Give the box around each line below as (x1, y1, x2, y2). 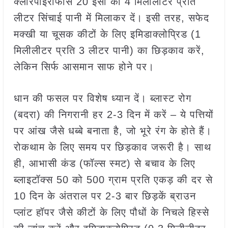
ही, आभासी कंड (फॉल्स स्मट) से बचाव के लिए (13, 158, 195, 169)
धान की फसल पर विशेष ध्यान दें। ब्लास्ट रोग (13, 93, 191, 104)
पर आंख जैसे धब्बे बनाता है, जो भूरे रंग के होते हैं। (13, 125, 212, 136)
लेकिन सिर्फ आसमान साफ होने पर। (13, 61, 154, 72)
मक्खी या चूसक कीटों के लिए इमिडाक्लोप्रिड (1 (13, 28, 201, 40)
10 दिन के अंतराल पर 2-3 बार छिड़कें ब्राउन (13, 190, 196, 202)
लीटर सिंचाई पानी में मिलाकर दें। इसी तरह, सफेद (13, 12, 209, 23)
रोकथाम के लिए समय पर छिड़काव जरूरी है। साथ (13, 141, 211, 153)
